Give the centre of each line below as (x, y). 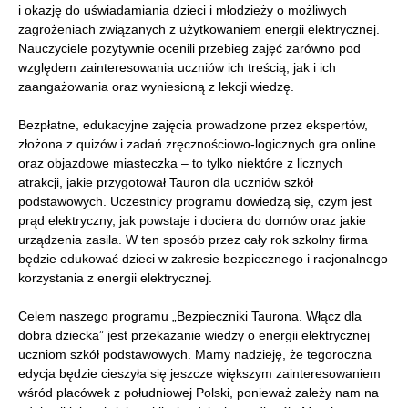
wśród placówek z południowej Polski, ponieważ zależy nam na (199, 393)
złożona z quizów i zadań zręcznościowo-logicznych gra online (197, 144)
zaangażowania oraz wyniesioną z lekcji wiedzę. (156, 87)
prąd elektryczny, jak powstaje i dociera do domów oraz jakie (192, 221)
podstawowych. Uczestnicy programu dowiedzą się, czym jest (195, 202)
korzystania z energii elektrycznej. (115, 278)
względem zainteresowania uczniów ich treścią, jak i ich (177, 68)
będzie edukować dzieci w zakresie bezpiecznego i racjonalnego (203, 259)
